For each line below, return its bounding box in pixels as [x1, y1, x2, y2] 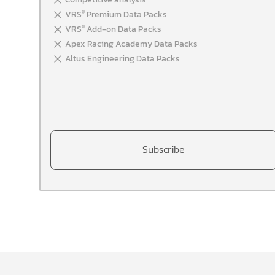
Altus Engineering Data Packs [65, 52, 180, 65]
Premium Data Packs [85, 8, 167, 21]
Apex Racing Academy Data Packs [65, 37, 198, 50]
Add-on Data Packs [85, 23, 161, 36]
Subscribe [142, 141, 185, 157]
